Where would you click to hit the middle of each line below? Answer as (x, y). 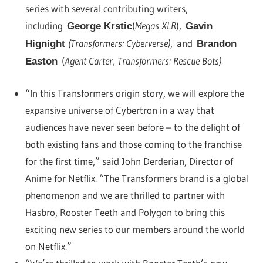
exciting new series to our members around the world (135, 230)
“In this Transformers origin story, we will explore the (134, 93)
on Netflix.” (48, 247)
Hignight (46, 43)
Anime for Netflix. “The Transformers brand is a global (137, 178)
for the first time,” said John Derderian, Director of (129, 161)
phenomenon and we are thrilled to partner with (125, 195)
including (46, 25)
